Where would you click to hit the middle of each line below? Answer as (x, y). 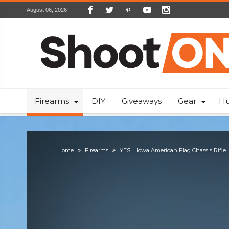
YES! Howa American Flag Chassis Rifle (173, 150)
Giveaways (142, 101)
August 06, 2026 (47, 10)
